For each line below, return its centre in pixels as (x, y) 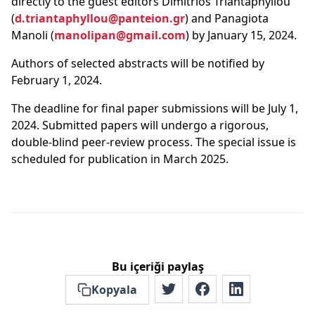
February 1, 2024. (57, 80)
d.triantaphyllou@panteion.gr (100, 18)
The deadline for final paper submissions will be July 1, (155, 108)
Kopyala (114, 290)
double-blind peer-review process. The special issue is (154, 142)
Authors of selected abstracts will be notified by (138, 63)
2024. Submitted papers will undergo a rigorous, (140, 125)
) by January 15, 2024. (241, 35)
